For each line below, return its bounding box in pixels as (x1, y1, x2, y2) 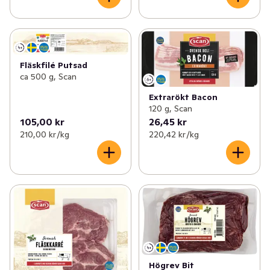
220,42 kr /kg (148, 129, 199, 140)
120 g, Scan (148, 103, 192, 115)
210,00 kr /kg (20, 129, 69, 140)
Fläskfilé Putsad (20, 59, 87, 71)
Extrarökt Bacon (148, 92, 218, 103)
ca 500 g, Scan (20, 71, 77, 82)
